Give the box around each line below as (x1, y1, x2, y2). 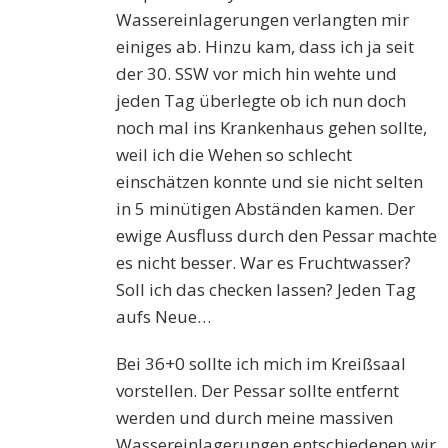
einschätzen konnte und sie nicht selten (116, 170, 424, 194)
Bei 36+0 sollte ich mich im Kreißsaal (116, 352, 407, 376)
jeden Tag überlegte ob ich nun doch (116, 89, 407, 113)
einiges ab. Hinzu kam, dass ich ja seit (116, 35, 415, 59)
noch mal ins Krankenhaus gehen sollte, (116, 116, 428, 140)
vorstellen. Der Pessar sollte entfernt (116, 379, 400, 403)
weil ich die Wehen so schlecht (116, 143, 353, 167)
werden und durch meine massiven (116, 406, 394, 430)
